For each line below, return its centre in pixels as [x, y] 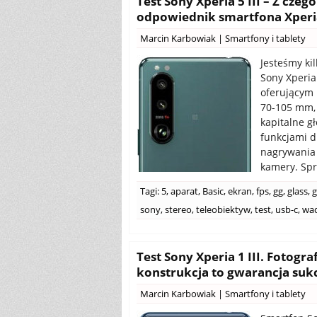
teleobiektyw [223, 209]
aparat [184, 191]
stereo [178, 209]
